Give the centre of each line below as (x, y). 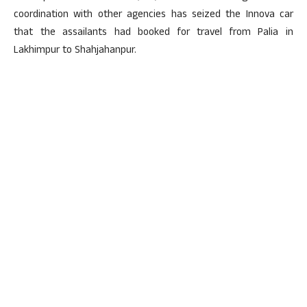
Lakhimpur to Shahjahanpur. (75, 51)
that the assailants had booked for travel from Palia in (153, 33)
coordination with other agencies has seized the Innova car (153, 15)
